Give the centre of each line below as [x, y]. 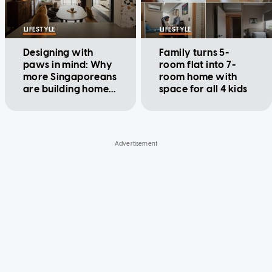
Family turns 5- [194, 53]
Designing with [58, 53]
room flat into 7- [198, 65]
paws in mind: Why [68, 65]
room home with [198, 77]
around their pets [64, 101]
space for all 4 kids [203, 89]
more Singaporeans [70, 77]
